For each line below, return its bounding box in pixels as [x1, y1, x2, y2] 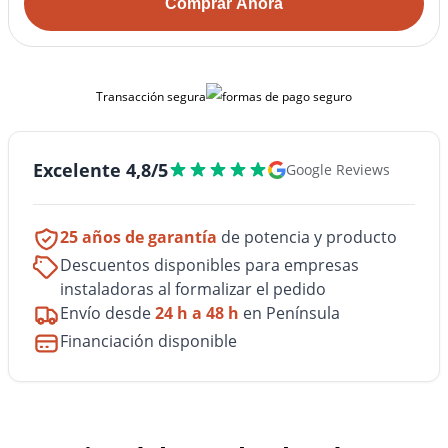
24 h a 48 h [155, 302, 239, 324]
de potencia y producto [217, 226, 397, 248]
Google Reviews [286, 160, 390, 179]
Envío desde [60, 302, 155, 324]
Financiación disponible [60, 330, 237, 352]
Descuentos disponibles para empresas [60, 254, 359, 276]
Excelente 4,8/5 [33, 158, 168, 182]
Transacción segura [96, 88, 206, 105]
